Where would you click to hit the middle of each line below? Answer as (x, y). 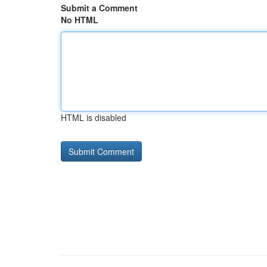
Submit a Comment (99, 8)
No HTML (80, 20)
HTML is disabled (94, 117)
